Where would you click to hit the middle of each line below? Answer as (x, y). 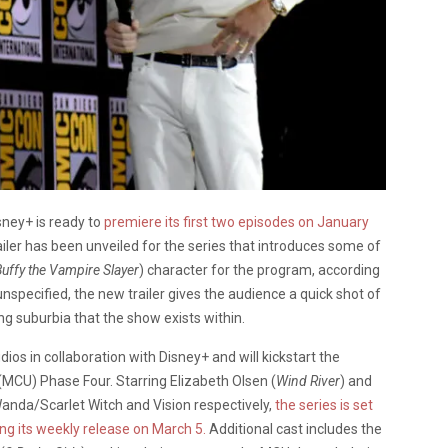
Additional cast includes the (294, 428)
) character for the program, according (259, 269)
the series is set (322, 404)
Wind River (308, 380)
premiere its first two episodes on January (236, 221)
